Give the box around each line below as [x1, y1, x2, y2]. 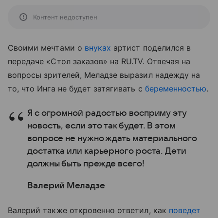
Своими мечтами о [8, 43, 85, 53]
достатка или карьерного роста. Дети [27, 146, 186, 156]
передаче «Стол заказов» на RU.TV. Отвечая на [8, 56, 191, 66]
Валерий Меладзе [27, 181, 105, 190]
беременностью [145, 84, 207, 93]
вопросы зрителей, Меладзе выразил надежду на [8, 70, 200, 80]
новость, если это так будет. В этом [27, 121, 176, 130]
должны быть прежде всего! [27, 159, 145, 168]
